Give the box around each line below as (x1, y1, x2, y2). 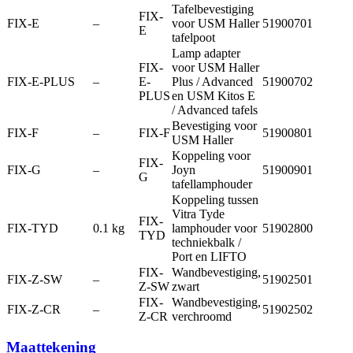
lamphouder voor (172, 221, 257, 235)
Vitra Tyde (172, 206, 225, 221)
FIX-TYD (7, 221, 58, 235)
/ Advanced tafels (172, 102, 258, 117)
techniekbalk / (172, 235, 241, 249)
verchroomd (172, 309, 232, 323)
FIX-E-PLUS (7, 74, 75, 88)
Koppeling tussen (172, 192, 258, 206)
